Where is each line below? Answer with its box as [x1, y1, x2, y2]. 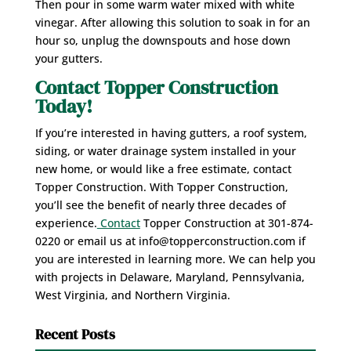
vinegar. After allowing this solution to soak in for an [34, 14, 310, 30]
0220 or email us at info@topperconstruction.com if [34, 233, 306, 248]
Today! [34, 92, 92, 119]
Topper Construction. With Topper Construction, [34, 179, 288, 194]
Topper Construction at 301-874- [139, 215, 313, 230]
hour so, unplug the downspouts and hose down [34, 32, 291, 48]
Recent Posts [34, 324, 115, 344]
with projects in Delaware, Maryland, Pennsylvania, [34, 269, 305, 284]
